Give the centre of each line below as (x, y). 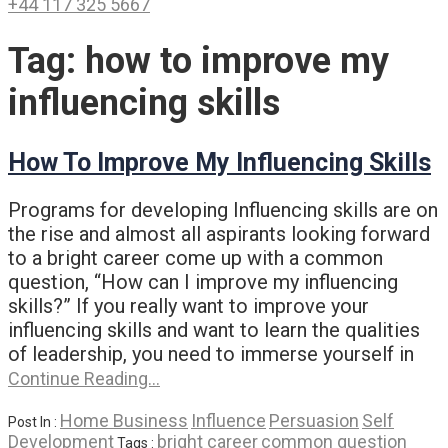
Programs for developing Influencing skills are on (223, 209)
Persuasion (314, 420)
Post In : (34, 421)
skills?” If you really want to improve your (188, 305)
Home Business (124, 420)
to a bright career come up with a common (195, 257)
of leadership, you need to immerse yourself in (211, 353)
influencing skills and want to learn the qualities (214, 329)
